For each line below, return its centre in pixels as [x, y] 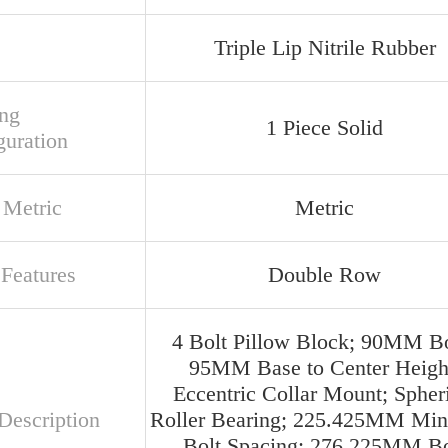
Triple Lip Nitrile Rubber [324, 47]
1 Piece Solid [324, 127]
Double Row [324, 274]
